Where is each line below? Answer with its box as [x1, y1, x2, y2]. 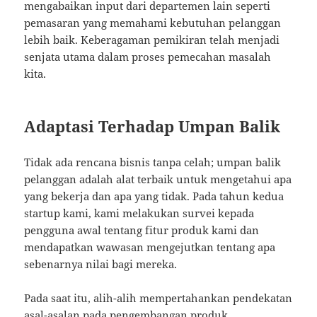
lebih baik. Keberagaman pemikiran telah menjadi [24, 32, 280, 47]
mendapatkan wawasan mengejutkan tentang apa [24, 239, 276, 254]
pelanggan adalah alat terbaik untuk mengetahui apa [24, 171, 292, 186]
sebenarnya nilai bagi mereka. [24, 256, 178, 271]
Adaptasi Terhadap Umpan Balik [24, 115, 281, 137]
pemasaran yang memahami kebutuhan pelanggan [24, 15, 282, 30]
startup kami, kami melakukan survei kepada [24, 205, 255, 220]
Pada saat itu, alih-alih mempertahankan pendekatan [24, 290, 293, 305]
